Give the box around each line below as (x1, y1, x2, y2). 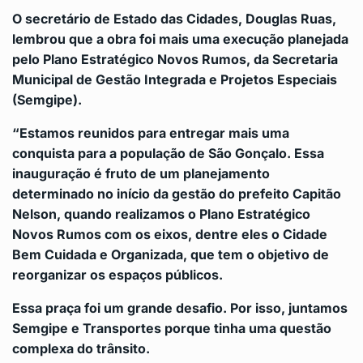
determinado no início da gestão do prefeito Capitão (12, 186, 341, 203)
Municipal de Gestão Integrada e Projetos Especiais (12, 71, 337, 88)
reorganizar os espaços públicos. (12, 267, 223, 284)
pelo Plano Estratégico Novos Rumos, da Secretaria (12, 51, 338, 68)
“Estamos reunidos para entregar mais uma (12, 125, 289, 142)
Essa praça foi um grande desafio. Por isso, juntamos (12, 300, 348, 317)
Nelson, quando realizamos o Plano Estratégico (12, 206, 310, 223)
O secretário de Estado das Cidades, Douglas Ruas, (12, 11, 336, 28)
